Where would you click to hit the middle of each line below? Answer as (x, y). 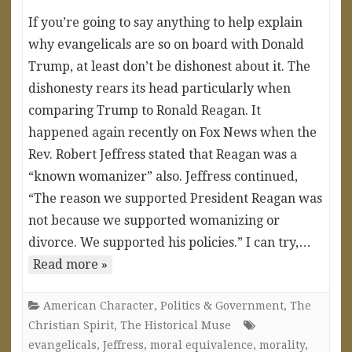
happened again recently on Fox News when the (172, 132)
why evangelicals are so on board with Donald (166, 44)
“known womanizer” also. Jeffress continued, (163, 176)
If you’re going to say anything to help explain (165, 22)
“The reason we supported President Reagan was (175, 198)
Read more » (70, 264)
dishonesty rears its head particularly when (159, 88)
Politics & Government (222, 305)
